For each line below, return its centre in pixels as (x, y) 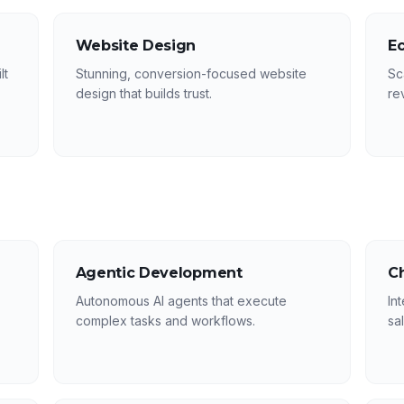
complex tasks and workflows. (165, 321)
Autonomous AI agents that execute (181, 301)
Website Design (136, 46)
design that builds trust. (143, 93)
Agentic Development (159, 273)
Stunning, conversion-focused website (191, 73)
